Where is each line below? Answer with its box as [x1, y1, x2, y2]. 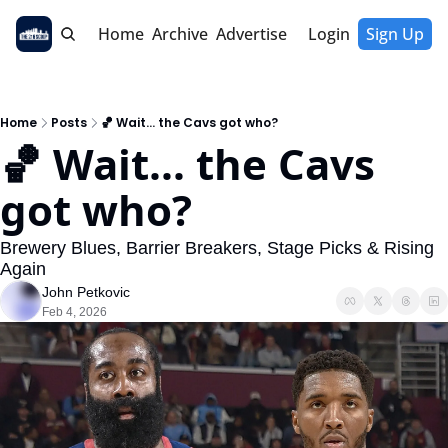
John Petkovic [42, 284, 130, 300]
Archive [151, 23, 208, 45]
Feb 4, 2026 [42, 305, 107, 319]
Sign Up [366, 23, 424, 45]
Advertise [215, 23, 287, 45]
